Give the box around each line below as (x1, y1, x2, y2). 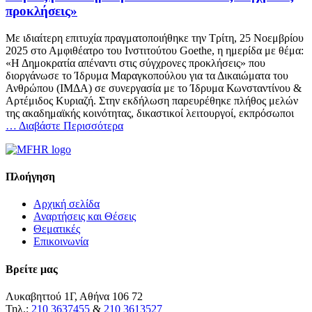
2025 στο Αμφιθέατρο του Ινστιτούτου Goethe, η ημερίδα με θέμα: (6, 44, 304, 56)
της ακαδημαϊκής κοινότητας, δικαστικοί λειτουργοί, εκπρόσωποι (6, 107, 297, 119)
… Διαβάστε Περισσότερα (6, 119, 123, 132)
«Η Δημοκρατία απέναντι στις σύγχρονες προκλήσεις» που (6, 56, 265, 69)
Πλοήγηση (6, 171, 55, 183)
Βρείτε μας (6, 263, 58, 275)
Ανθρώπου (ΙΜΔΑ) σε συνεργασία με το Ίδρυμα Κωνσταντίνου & (6, 81, 302, 94)
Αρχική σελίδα (33, 198, 100, 210)
